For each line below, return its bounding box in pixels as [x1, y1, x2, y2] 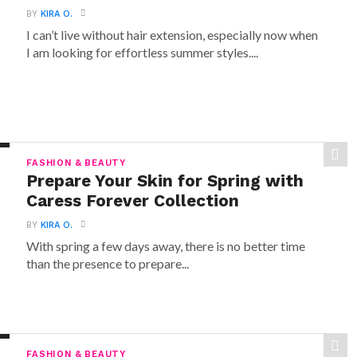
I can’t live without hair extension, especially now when [26, 27, 319, 42]
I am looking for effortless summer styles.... [26, 45, 259, 60]
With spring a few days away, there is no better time [26, 238, 306, 253]
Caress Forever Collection [26, 191, 240, 210]
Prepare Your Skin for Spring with [26, 171, 304, 190]
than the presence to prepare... [26, 256, 190, 271]
